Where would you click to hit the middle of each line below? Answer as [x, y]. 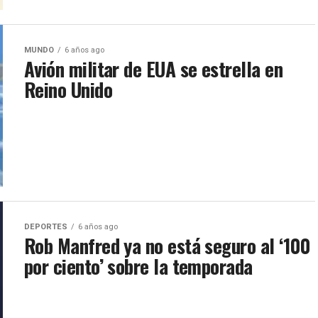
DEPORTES [46, 227]
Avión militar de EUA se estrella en [153, 69]
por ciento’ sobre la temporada [138, 266]
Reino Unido [68, 89]
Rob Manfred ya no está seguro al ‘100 [168, 246]
